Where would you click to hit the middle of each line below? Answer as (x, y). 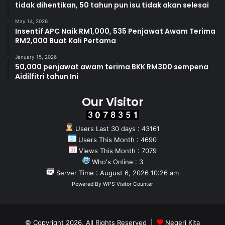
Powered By (87, 184)
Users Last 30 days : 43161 (117, 129)
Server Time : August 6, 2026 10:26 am (117, 173)
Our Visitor (113, 102)
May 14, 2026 (31, 21)
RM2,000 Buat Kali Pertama (66, 41)
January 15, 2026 (36, 57)
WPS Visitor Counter (128, 184)
